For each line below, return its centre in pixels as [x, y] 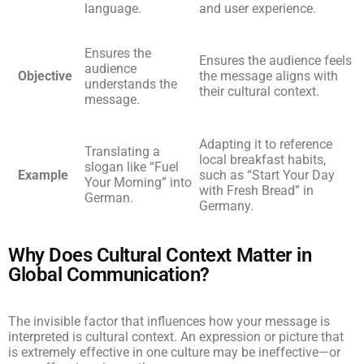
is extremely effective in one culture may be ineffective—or [174, 352]
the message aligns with [269, 76]
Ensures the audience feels [275, 61]
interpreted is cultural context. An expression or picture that [176, 337]
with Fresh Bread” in [256, 191]
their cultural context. [259, 91]
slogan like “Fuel [132, 167]
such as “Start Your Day [267, 175]
